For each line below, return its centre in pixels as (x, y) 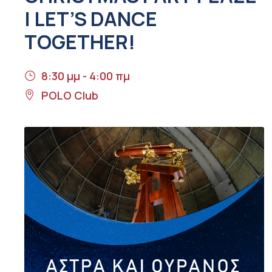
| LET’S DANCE (91, 19)
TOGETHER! (80, 42)
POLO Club (70, 96)
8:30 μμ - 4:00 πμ (86, 76)
